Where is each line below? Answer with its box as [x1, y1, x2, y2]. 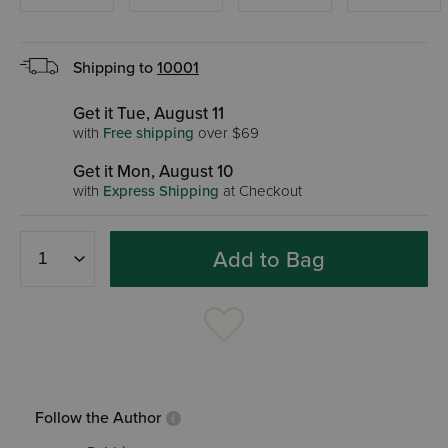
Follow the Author [35, 408, 161, 428]
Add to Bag [213, 246, 325, 273]
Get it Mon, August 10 [73, 161, 233, 182]
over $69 [194, 124, 259, 142]
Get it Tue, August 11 [73, 103, 224, 124]
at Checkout [219, 182, 302, 200]
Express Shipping [103, 182, 219, 200]
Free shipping [103, 124, 194, 142]
